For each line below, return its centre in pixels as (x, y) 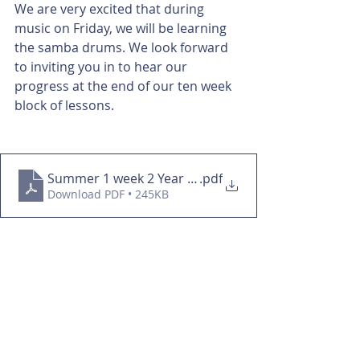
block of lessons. (64, 106)
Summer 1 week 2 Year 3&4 (129, 179)
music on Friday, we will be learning (122, 29)
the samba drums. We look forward (123, 48)
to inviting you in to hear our (102, 67)
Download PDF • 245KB (108, 194)
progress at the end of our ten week (125, 86)
